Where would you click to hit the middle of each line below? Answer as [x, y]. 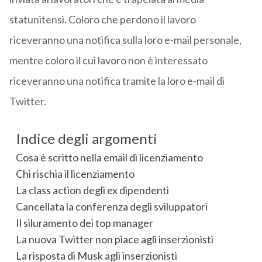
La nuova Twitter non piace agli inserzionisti [114, 239]
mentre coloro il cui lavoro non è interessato [108, 61]
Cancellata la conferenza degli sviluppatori [111, 207]
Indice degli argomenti [86, 139]
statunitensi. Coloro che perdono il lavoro [102, 20]
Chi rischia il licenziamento [75, 174]
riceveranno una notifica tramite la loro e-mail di [117, 81]
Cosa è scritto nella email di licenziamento [109, 158]
